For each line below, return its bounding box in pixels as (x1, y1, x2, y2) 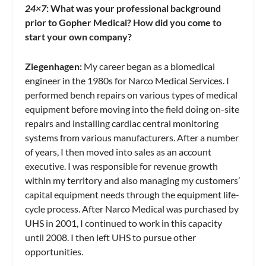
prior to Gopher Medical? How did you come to (25, 16, 222, 28)
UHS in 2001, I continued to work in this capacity (25, 217, 223, 229)
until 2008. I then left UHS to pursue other (25, 231, 197, 243)
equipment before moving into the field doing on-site (25, 103, 240, 115)
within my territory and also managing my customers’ (25, 174, 240, 186)
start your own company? (25, 30, 132, 42)
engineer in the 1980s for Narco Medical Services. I (25, 74, 230, 86)
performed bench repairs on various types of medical (25, 88, 238, 100)
